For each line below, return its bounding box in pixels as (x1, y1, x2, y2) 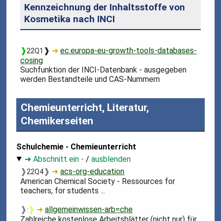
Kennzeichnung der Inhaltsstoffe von (24, 1, 185, 13)
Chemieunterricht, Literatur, (20, 102, 149, 114)
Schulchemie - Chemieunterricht (16, 142, 137, 151)
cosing (20, 56, 43, 66)
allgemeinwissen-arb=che (45, 205, 133, 215)
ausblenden (91, 154, 131, 164)
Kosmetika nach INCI (24, 13, 115, 25)
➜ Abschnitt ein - (25, 154, 84, 164)
